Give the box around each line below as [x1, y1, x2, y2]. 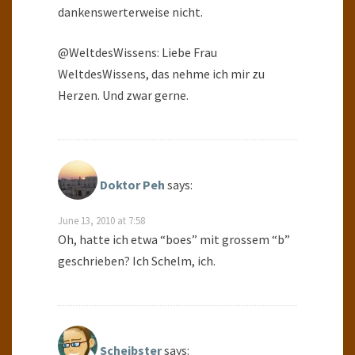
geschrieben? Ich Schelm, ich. [58, 253, 216, 269]
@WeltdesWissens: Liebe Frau [58, 44, 217, 61]
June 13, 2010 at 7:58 [58, 214, 145, 227]
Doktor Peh [100, 177, 165, 193]
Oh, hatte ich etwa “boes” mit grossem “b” [58, 231, 290, 248]
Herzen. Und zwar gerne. [58, 87, 189, 104]
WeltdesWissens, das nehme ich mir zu [58, 66, 265, 82]
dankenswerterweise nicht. [58, 4, 203, 21]
